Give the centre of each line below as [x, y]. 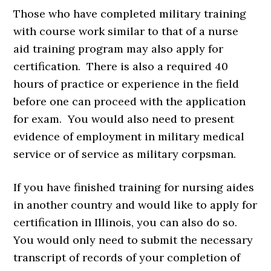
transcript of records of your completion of [127, 258]
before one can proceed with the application [130, 102]
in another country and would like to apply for [135, 205]
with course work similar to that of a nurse [126, 31]
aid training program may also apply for [119, 49]
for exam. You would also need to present [124, 119]
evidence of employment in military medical [129, 137]
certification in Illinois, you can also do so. [129, 223]
